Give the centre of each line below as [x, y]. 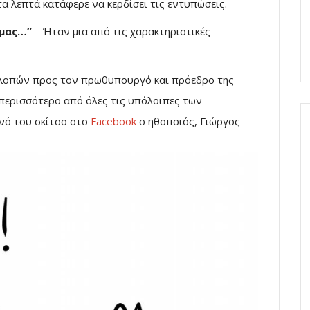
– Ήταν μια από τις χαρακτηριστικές [121, 31]
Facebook [113, 121]
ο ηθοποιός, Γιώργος [190, 121]
